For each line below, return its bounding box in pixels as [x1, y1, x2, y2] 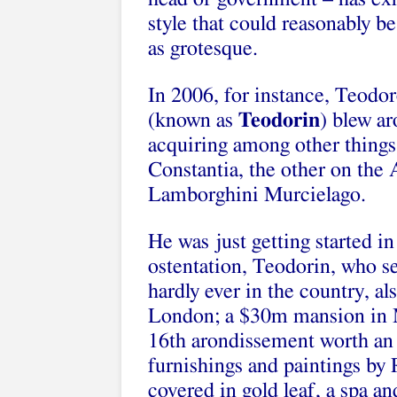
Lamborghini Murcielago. [148, 184, 366, 206]
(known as [148, 110, 238, 131]
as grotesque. [148, 38, 258, 59]
